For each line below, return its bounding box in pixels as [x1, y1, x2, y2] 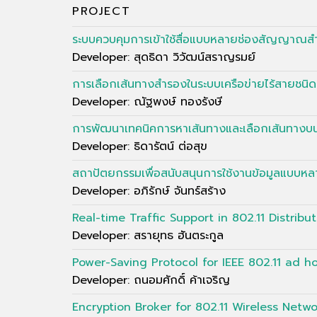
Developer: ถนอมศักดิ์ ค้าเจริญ [72, 271, 230, 289]
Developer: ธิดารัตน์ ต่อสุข [72, 137, 207, 155]
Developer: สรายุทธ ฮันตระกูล [72, 226, 224, 244]
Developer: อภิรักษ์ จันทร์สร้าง [72, 182, 226, 200]
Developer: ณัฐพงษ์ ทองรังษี [72, 93, 222, 110]
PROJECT [72, 2, 131, 20]
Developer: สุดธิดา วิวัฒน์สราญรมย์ [72, 48, 255, 66]
